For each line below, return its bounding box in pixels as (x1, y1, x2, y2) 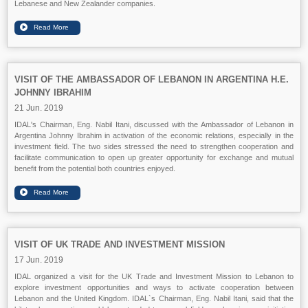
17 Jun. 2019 (14, 255, 63, 265)
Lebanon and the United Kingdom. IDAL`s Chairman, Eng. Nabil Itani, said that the (14, 294, 294, 302)
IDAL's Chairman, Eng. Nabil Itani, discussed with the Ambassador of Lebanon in (14, 120, 294, 129)
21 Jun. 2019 (14, 103, 63, 113)
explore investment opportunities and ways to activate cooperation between (14, 283, 294, 291)
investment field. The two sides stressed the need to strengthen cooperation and (14, 142, 294, 151)
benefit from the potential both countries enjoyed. (14, 164, 175, 173)
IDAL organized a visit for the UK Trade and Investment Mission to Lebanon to (14, 272, 294, 280)
